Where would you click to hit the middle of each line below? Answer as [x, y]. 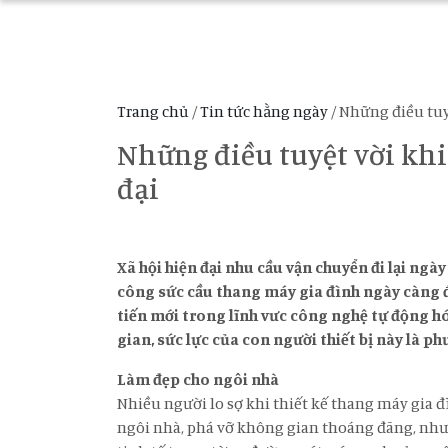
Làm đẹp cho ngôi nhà [198, 379]
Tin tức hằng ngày [264, 111]
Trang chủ [153, 111]
